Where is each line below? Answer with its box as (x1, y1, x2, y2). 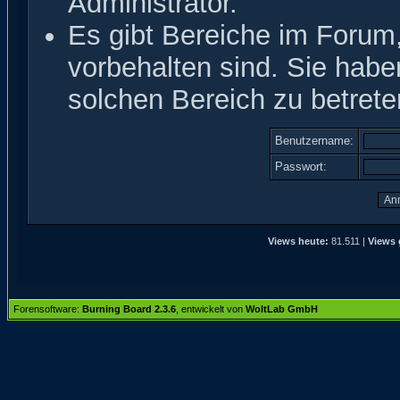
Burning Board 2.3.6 (82, 304, 176, 314)
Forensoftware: (13, 304, 82, 314)
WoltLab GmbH (246, 304, 318, 314)
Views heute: (267, 236, 329, 246)
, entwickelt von (176, 304, 246, 314)
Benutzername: (275, 134, 354, 147)
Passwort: (275, 160, 327, 173)
